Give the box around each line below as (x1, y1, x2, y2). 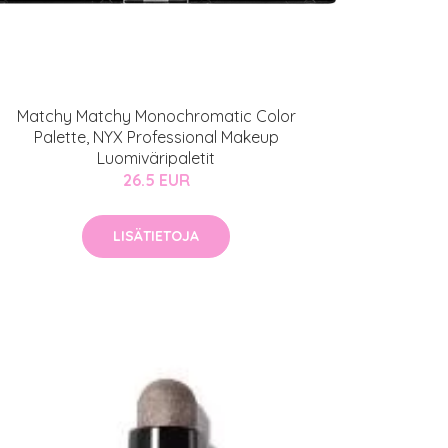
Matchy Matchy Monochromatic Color (16, 106, 296, 126)
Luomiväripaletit (97, 148, 215, 168)
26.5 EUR (122, 170, 190, 190)
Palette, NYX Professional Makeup (33, 127, 279, 147)
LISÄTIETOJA (113, 227, 199, 245)
